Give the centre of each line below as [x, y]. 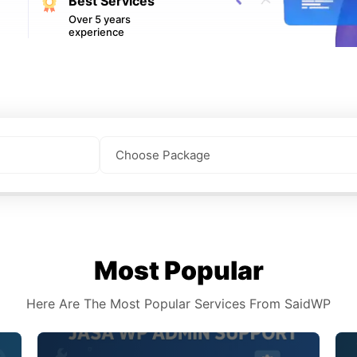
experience [96, 31]
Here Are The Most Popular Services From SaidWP [178, 303]
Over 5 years [99, 19]
